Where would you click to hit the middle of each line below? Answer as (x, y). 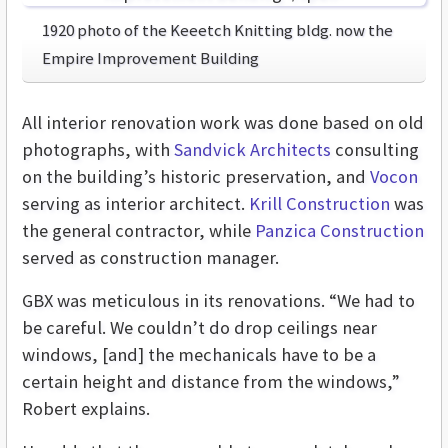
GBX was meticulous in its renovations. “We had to (218, 301)
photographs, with (98, 150)
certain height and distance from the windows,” (211, 382)
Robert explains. (86, 409)
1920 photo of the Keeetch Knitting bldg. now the (217, 30)
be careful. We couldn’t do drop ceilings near (199, 328)
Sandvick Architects (252, 150)
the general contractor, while (138, 231)
